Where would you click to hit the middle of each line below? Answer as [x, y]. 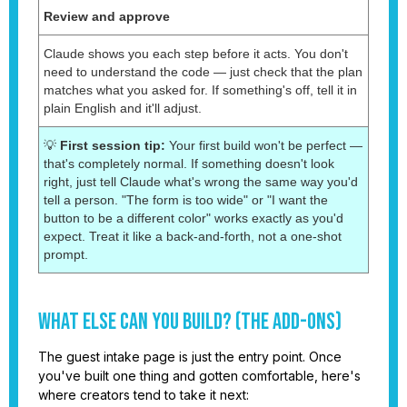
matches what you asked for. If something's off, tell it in [200, 89]
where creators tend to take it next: [144, 394]
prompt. [66, 254]
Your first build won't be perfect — [264, 145]
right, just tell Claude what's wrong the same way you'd [201, 181]
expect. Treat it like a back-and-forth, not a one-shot [193, 236]
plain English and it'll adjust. [123, 108]
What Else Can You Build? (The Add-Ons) [190, 322]
